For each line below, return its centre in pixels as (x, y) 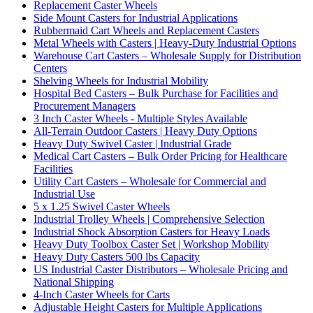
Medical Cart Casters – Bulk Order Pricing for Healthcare (160, 156)
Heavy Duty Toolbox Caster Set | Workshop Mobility (151, 244)
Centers (50, 68)
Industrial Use (64, 194)
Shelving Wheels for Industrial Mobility (121, 80)
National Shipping (74, 282)
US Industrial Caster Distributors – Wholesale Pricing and (161, 269)
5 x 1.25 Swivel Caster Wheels (102, 206)
